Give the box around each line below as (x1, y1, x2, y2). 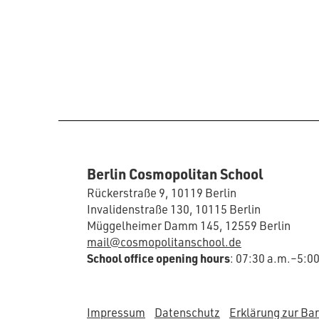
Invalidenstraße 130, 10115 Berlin (87, 202, 261, 217)
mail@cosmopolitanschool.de (87, 234, 241, 250)
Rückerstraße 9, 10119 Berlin (87, 185, 236, 201)
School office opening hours (87, 251, 230, 266)
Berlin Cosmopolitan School (87, 164, 263, 184)
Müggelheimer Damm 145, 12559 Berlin (87, 218, 291, 234)
